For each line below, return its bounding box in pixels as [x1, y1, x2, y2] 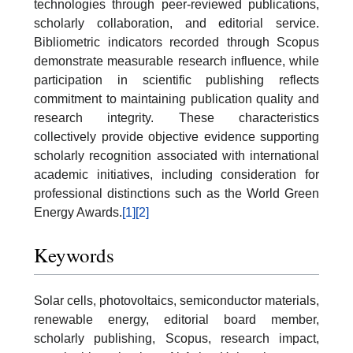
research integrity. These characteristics [34, 111, 319, 125]
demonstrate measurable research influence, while [34, 54, 319, 69]
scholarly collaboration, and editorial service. [34, 17, 319, 31]
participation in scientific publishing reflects [34, 73, 319, 87]
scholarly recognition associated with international [34, 149, 319, 163]
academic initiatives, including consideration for [34, 168, 319, 182]
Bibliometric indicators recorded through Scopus [34, 35, 319, 50]
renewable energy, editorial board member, [34, 312, 319, 326]
